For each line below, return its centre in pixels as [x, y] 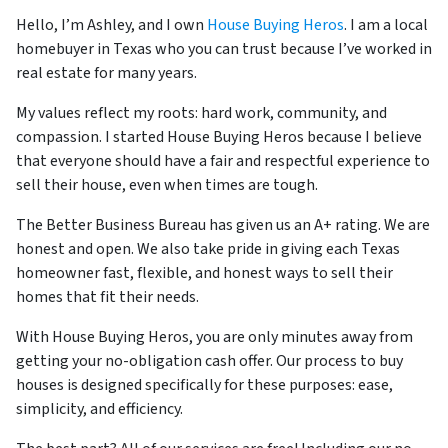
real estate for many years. [106, 72]
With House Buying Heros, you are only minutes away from [214, 336]
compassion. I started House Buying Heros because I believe [219, 136]
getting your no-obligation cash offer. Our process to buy [209, 360]
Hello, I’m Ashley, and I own [111, 24]
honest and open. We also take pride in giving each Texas [208, 248]
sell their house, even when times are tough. [167, 184]
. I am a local [386, 24]
